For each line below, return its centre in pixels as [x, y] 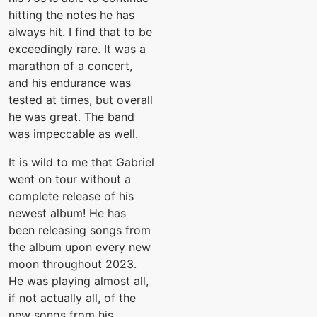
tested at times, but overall [81, 100]
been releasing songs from [80, 230]
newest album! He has [67, 213]
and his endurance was [70, 83]
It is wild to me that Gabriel [81, 162]
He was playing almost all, [79, 281]
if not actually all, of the [72, 298]
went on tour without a [70, 179]
